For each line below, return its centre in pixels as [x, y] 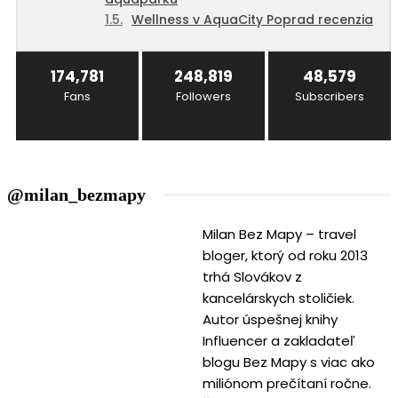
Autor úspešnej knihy [270, 319]
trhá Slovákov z [252, 276]
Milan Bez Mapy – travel [279, 234]
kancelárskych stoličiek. [279, 298]
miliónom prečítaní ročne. [287, 383]
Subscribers [329, 96]
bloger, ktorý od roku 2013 [285, 255]
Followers [203, 96]
